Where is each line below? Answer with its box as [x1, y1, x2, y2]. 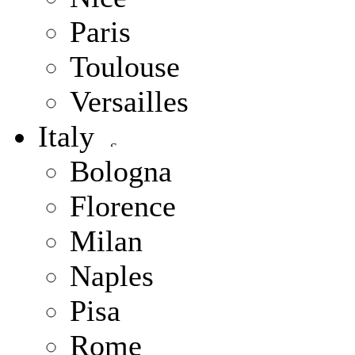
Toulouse [70, 50, 180, 83]
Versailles [70, 85, 189, 118]
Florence [70, 189, 176, 223]
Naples [70, 259, 154, 292]
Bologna [70, 155, 172, 188]
